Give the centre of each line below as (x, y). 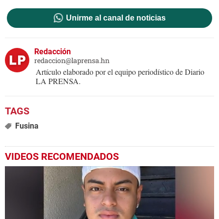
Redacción (53, 52)
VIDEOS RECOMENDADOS (62, 157)
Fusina (27, 126)
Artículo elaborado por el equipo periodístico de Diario (120, 72)
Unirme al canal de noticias (116, 18)
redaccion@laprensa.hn (72, 61)
